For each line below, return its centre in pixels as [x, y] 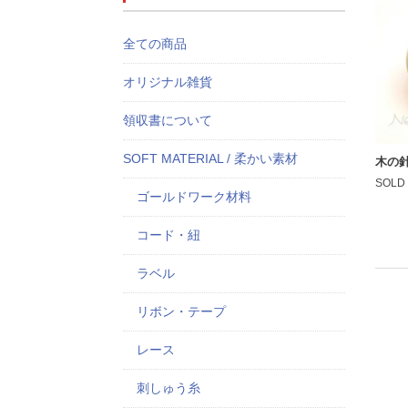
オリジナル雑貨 [167, 82]
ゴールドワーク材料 [194, 197]
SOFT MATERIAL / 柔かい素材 [210, 158]
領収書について [167, 120]
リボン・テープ [181, 311]
